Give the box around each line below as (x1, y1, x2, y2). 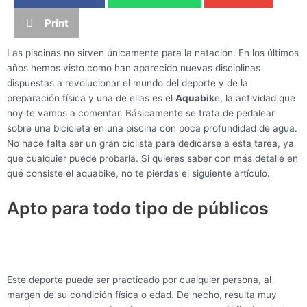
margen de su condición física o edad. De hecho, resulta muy (7, 288, 277, 300)
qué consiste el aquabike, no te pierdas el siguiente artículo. (7, 168, 270, 180)
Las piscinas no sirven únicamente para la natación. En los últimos (7, 47, 299, 59)
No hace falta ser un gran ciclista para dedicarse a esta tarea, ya (7, 138, 294, 149)
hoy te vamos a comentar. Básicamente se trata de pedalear (7, 108, 275, 119)
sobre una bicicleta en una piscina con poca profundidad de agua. (7, 123, 297, 134)
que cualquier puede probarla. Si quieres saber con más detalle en (7, 153, 298, 164)
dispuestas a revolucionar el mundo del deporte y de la (7, 77, 248, 89)
